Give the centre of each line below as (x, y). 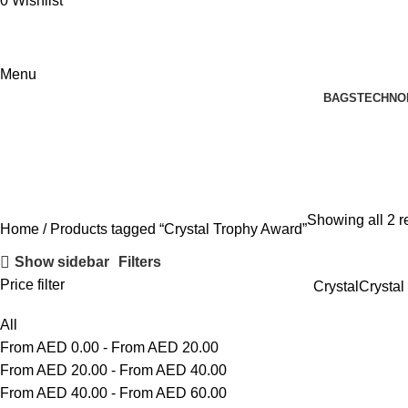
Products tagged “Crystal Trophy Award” (178, 229)
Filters (140, 262)
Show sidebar (62, 262)
